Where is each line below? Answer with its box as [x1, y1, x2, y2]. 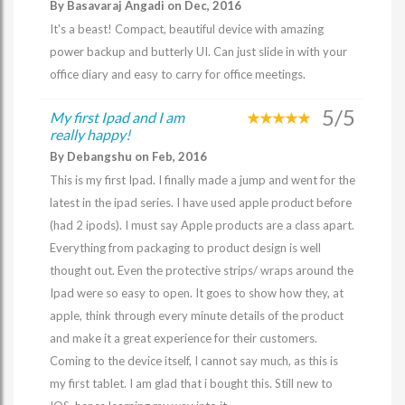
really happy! [50, 126, 130, 143]
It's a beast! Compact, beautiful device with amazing [50, 22, 324, 36]
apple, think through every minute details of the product [50, 308, 344, 323]
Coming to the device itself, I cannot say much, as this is [50, 353, 338, 368]
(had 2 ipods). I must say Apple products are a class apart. [50, 218, 354, 232]
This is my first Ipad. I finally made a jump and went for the [50, 173, 355, 187]
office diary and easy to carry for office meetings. [50, 67, 306, 81]
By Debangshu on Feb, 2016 [50, 149, 207, 164]
